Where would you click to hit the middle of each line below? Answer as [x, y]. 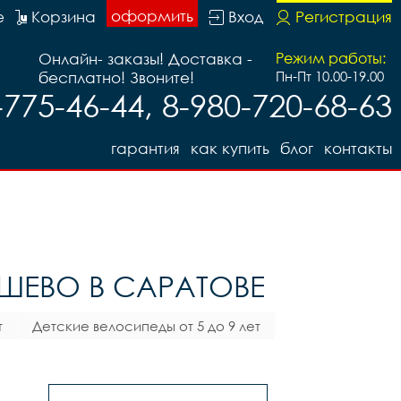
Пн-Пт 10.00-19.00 [330, 76]
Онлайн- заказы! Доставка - [145, 59]
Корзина [64, 17]
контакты [358, 148]
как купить [230, 148]
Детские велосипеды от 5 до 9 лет [146, 326]
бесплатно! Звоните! [116, 77]
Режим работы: [331, 58]
